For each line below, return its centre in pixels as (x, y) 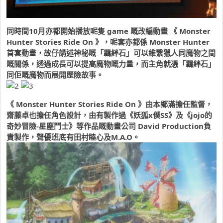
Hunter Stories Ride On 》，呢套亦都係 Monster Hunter (108, 42)
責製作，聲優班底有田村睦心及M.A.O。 (73, 137)
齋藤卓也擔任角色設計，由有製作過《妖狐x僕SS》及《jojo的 (109, 115)
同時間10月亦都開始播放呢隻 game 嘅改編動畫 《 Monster (109, 31)
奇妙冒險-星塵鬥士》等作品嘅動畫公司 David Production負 (109, 126)
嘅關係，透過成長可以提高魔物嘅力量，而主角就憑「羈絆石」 (111, 64)
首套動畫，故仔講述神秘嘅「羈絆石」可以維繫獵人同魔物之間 (111, 53)
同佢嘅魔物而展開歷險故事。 (55, 75)
